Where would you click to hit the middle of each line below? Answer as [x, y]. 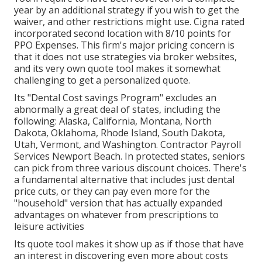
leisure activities [49, 227]
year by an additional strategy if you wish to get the [127, 10]
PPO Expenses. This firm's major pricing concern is [124, 45]
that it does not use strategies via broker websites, [125, 57]
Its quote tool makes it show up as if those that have [129, 244]
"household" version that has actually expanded [118, 203]
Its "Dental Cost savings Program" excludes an [115, 98]
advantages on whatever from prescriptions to [116, 215]
